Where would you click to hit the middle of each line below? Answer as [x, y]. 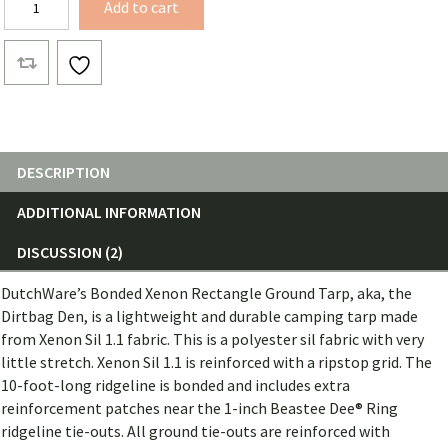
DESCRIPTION [63, 172]
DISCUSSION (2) [70, 252]
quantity [34, 41]
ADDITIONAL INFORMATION [109, 212]
